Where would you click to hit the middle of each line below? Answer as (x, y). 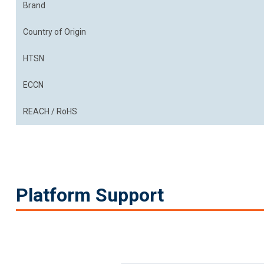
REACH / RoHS (50, 111)
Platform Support (90, 195)
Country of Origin (55, 32)
